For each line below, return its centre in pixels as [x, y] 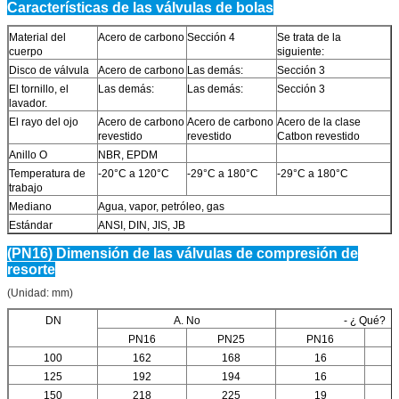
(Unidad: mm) [40, 293]
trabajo [26, 187]
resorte [31, 269]
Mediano [30, 206]
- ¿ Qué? [365, 320]
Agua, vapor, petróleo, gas [161, 206]
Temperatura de [47, 173]
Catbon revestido [318, 136]
